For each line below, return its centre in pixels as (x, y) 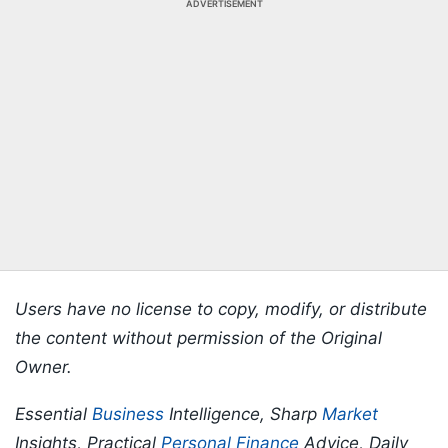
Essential (53, 414)
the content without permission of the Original (198, 338)
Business (128, 414)
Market (350, 414)
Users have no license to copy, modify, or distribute (221, 309)
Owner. (43, 367)
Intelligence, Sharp (243, 414)
